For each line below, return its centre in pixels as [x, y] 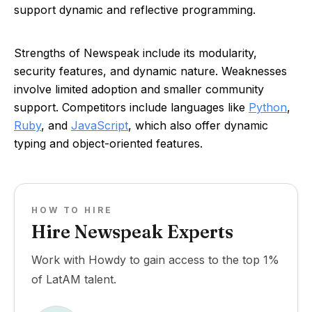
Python [268, 107]
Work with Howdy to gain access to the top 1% [155, 260]
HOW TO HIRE [72, 210]
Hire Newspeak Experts [132, 232]
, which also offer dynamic [198, 125]
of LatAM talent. [74, 279]
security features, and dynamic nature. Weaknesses [150, 71]
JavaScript [100, 125]
